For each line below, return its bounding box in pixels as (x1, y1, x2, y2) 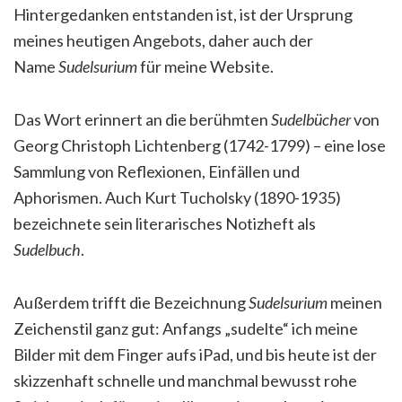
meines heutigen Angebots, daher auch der (13, 31, 313, 51)
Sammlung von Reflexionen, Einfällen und (13, 162, 300, 182)
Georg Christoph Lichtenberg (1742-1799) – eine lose (13, 135, 386, 156)
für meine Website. (137, 57, 274, 77)
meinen (328, 293, 382, 313)
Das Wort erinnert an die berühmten (13, 109, 271, 130)
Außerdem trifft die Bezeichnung (13, 293, 249, 313)
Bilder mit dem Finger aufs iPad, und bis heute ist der (13, 345, 377, 365)
